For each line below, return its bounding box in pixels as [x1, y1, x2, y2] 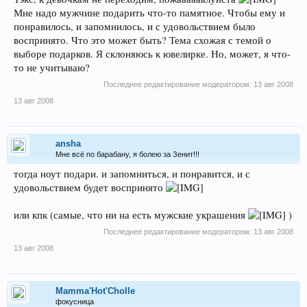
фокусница [56, 297, 94, 306]
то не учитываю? [14, 60, 90, 74]
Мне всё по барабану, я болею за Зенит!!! [56, 149, 199, 158]
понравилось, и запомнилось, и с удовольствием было [14, 19, 256, 33]
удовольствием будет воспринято [14, 180, 166, 194]
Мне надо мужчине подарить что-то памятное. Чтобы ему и [14, 5, 285, 19]
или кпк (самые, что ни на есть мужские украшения [14, 208, 248, 221]
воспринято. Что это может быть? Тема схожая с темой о [14, 33, 271, 47]
